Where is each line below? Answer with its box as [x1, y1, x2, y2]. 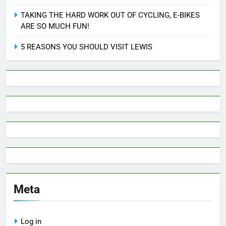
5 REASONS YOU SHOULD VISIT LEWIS [21, 42, 152, 51]
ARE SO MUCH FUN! [21, 21, 89, 31]
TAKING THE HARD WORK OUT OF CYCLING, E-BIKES [21, 10, 200, 20]
